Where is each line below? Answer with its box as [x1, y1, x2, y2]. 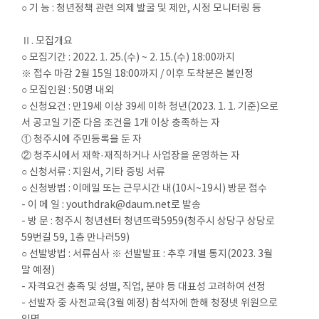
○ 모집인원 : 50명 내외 [21, 85, 115, 97]
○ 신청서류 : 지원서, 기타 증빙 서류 [21, 167, 166, 179]
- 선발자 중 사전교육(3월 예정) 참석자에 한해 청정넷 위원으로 [21, 298, 278, 310]
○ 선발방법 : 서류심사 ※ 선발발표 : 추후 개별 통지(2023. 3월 [21, 249, 273, 261]
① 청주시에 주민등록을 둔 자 [21, 134, 142, 146]
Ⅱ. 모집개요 [21, 36, 73, 48]
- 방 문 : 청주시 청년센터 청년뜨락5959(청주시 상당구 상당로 [21, 216, 276, 228]
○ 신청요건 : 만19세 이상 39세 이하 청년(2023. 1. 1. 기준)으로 [21, 101, 279, 113]
